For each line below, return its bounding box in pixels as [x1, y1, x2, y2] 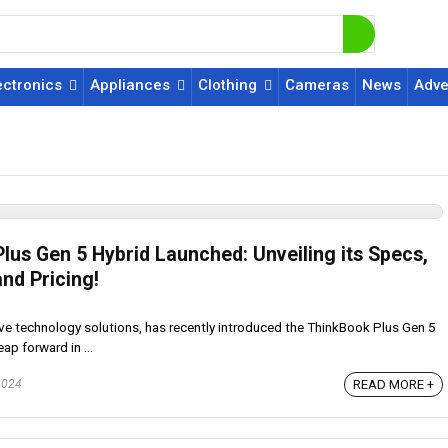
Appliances [90, 76, 170, 94]
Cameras [285, 76, 349, 94]
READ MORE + [353, 377, 434, 392]
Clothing [198, 76, 257, 94]
